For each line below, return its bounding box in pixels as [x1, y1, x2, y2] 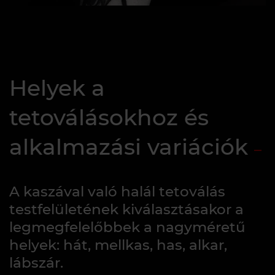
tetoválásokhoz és [9, 104, 209, 131]
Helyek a [9, 74, 105, 102]
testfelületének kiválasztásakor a [9, 201, 244, 219]
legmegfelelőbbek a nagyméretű [9, 219, 246, 236]
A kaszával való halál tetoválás [9, 183, 225, 201]
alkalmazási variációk [9, 133, 248, 161]
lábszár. [9, 254, 63, 272]
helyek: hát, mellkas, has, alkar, [9, 236, 227, 254]
